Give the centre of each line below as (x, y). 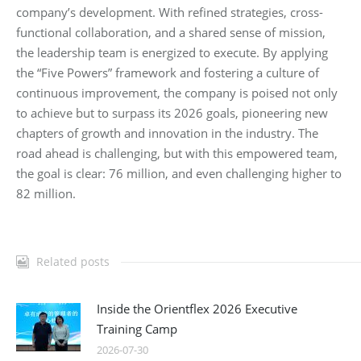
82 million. (46, 194)
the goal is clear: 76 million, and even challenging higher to (179, 174)
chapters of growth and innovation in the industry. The (167, 133)
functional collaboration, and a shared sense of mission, (171, 33)
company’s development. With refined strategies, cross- (170, 12)
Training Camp (137, 329)
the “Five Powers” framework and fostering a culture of (168, 73)
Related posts (73, 262)
